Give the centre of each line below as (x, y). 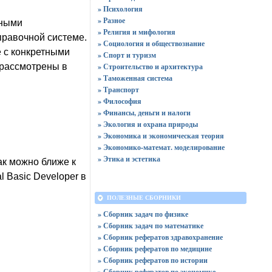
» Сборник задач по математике (150, 226)
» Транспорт (118, 90)
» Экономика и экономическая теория (161, 136)
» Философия (119, 101)
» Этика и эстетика (129, 159)
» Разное (111, 20)
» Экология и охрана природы (148, 124)
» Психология (120, 9)
